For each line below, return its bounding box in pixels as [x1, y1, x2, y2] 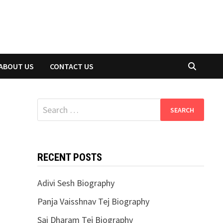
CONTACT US [50, 61, 94, 71]
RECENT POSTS [37, 151, 102, 163]
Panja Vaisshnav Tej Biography [37, 196, 149, 207]
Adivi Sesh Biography [37, 177, 114, 189]
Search [36, 99, 62, 111]
